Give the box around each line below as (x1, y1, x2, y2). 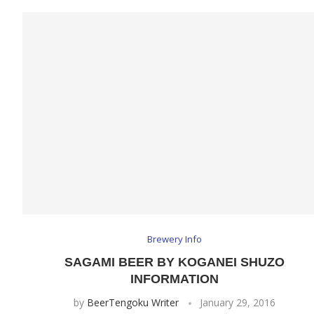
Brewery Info (146, 233, 202, 246)
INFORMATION (130, 272, 219, 287)
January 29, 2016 (199, 296, 275, 310)
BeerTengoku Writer (86, 296, 179, 310)
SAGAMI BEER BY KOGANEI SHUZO (64, 255, 285, 270)
